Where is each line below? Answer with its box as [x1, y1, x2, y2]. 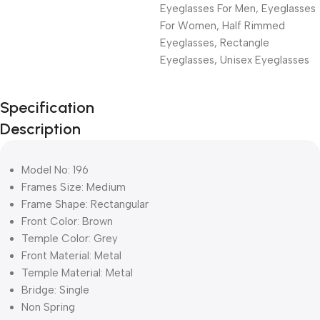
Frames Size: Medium [21, 180, 126, 194]
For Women [160, 19, 216, 32]
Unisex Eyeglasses [220, 53, 309, 66]
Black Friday [21, 106, 108, 126]
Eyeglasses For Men [160, 1, 256, 15]
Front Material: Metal [21, 249, 121, 262]
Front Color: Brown [21, 214, 116, 228]
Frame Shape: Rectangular [21, 197, 149, 211]
